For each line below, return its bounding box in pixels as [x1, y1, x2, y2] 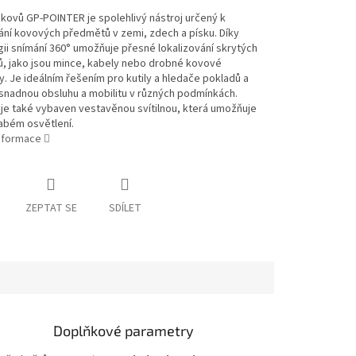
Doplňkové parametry [53, 322, 195, 340]
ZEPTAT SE [25, 200, 77, 217]
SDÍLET [108, 200, 141, 217]
